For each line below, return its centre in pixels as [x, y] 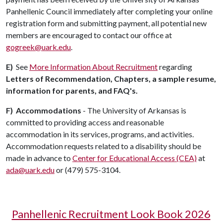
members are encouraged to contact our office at [89, 35]
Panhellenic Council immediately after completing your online [109, 11]
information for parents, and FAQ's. [72, 91]
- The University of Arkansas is [134, 111]
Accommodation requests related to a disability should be [104, 146]
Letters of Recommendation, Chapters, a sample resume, [111, 79]
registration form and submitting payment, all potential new [106, 23]
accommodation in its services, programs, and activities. [100, 134]
